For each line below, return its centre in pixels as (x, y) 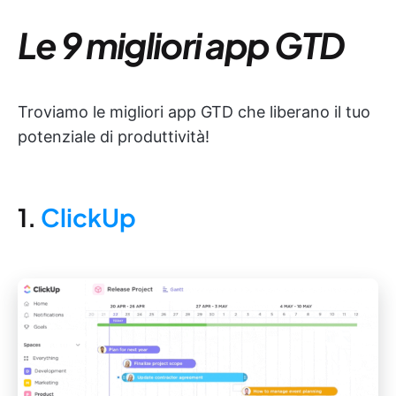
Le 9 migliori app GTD (181, 45)
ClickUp (88, 217)
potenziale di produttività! (114, 137)
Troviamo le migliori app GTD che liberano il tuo (194, 112)
